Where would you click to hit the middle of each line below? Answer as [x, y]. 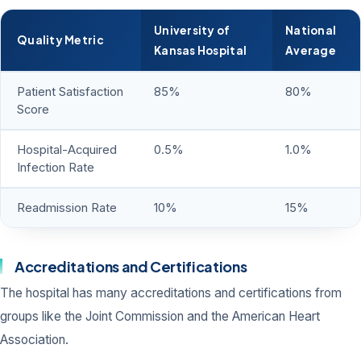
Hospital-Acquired [67, 150]
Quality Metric [60, 40]
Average [311, 51]
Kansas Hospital [201, 51]
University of [192, 31]
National [311, 31]
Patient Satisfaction [70, 92]
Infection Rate [56, 168]
